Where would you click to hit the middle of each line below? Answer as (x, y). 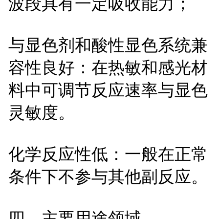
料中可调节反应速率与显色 (108, 90)
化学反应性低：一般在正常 (108, 154)
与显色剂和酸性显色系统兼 (108, 45)
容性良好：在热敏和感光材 (108, 67)
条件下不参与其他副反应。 (108, 176)
